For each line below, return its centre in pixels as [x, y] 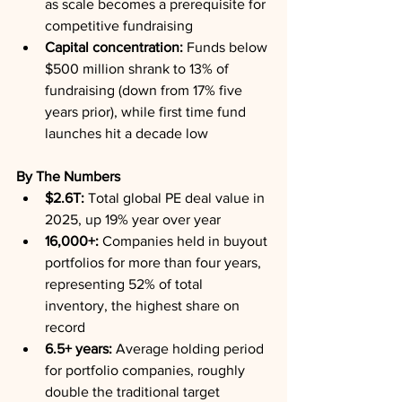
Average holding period [190, 349]
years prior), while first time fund [147, 112]
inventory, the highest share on [144, 306]
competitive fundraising [119, 26]
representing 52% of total [126, 284]
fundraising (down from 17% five [145, 90]
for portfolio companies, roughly [147, 370]
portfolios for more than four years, [155, 262]
